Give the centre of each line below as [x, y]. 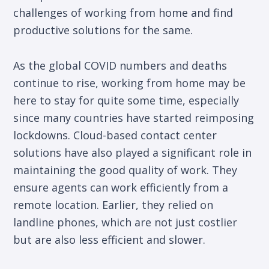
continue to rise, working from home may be [130, 83]
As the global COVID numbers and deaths [120, 66]
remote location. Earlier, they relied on [113, 205]
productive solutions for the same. [103, 30]
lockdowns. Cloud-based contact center [115, 135]
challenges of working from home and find [123, 13]
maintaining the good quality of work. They [125, 170]
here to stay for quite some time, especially [126, 101]
